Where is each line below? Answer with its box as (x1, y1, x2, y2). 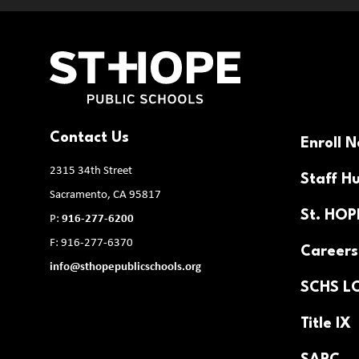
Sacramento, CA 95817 (50, 189, 161, 201)
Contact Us (50, 131, 129, 145)
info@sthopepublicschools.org (50, 261, 201, 273)
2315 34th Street (50, 165, 132, 177)
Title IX (300, 317, 351, 331)
